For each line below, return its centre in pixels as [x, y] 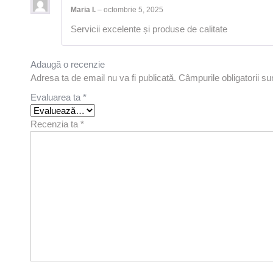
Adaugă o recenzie [68, 65]
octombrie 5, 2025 [133, 9]
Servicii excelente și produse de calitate [149, 29]
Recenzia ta [55, 124]
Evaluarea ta [57, 97]
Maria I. [84, 9]
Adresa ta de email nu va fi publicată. [103, 78]
